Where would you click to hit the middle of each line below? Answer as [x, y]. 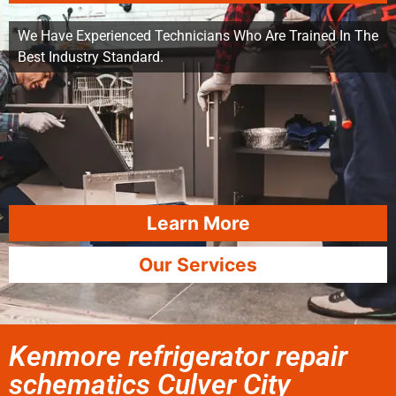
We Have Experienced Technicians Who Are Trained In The [198, 36]
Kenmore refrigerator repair [178, 356]
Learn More [198, 223]
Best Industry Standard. [91, 57]
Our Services [198, 265]
